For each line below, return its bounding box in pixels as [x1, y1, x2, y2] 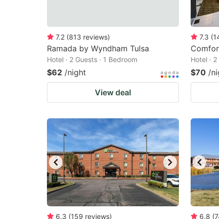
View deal [95, 88, 131, 97]
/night [65, 67, 86, 77]
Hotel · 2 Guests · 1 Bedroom [47, 55, 137, 64]
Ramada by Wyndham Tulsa [47, 44, 149, 53]
